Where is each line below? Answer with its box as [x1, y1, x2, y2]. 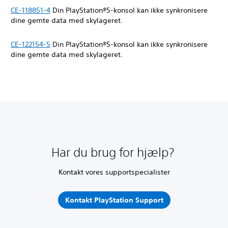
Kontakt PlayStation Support [65, 195, 163, 205]
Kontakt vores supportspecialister [58, 167, 170, 177]
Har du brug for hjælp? [51, 145, 177, 159]
